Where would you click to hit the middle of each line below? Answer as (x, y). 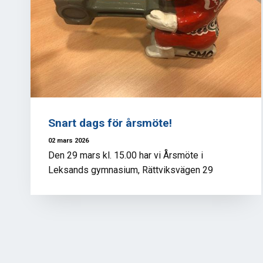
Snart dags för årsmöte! (110, 123)
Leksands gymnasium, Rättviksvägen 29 (131, 170)
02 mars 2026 (68, 140)
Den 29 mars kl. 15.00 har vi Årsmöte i (126, 156)
